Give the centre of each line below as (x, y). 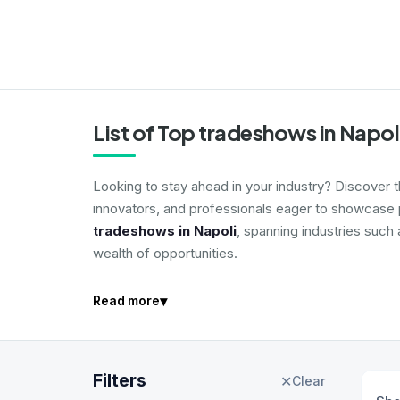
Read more (126, 300)
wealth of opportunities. (165, 253)
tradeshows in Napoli (165, 231)
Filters (120, 380)
